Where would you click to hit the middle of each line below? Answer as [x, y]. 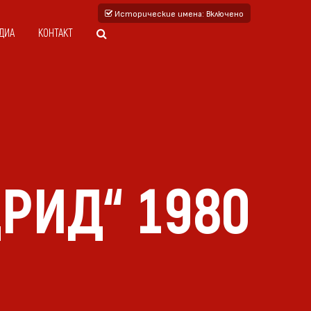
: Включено [223, 13]
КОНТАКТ [56, 33]
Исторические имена [157, 13]
